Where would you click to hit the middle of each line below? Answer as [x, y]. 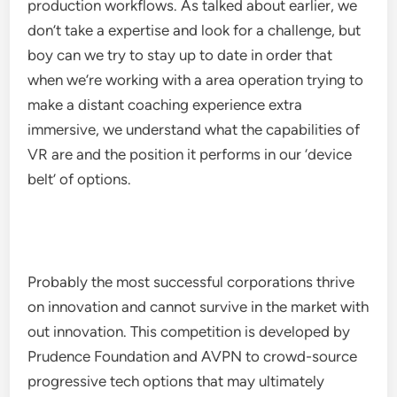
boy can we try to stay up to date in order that [180, 55]
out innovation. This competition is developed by [189, 331]
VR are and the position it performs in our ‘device [190, 154]
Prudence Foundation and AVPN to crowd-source [193, 356]
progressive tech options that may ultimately [176, 381]
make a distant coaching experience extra [165, 105]
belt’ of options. [80, 179]
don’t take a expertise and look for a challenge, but [195, 30]
